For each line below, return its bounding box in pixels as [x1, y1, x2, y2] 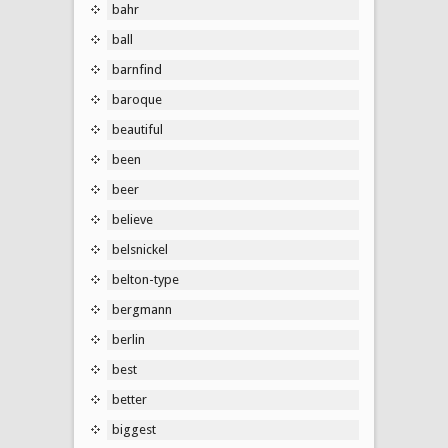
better [112, 391, 147, 407]
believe [112, 211, 153, 227]
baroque [112, 91, 162, 107]
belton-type [112, 271, 179, 287]
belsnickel [112, 241, 168, 257]
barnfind [112, 61, 162, 77]
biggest [112, 421, 156, 437]
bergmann [112, 301, 172, 317]
